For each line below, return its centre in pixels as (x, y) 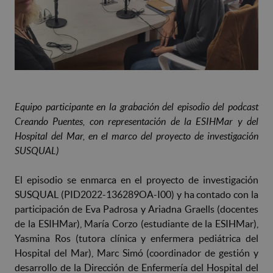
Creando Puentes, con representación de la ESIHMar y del (136, 121)
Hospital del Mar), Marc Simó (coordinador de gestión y (136, 253)
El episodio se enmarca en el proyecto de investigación (136, 179)
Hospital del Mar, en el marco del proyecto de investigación (136, 136)
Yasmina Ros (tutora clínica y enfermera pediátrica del (136, 238)
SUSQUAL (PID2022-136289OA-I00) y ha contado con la (136, 194)
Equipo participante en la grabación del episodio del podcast (136, 106)
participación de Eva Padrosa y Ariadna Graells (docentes (136, 209)
